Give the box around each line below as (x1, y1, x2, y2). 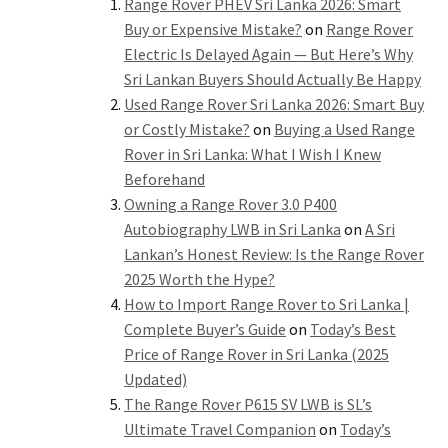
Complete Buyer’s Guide (124, 319, 286, 340)
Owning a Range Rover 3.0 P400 (124, 194, 337, 215)
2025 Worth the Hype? (124, 269, 275, 290)
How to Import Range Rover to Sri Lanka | (124, 294, 409, 315)
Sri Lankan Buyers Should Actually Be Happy (124, 69, 421, 90)
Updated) (124, 369, 187, 390)
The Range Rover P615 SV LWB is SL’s (124, 394, 372, 415)
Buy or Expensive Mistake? (124, 19, 302, 40)
